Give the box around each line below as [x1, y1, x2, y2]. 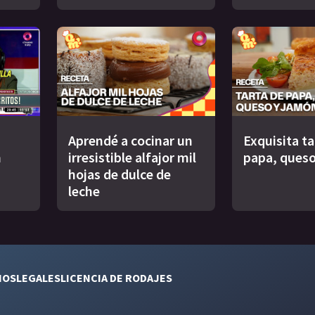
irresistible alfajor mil [68, 148, 196, 166]
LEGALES [16, 270, 60, 285]
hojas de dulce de [68, 165, 171, 183]
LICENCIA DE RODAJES [60, 270, 172, 285]
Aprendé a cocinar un [68, 131, 193, 149]
